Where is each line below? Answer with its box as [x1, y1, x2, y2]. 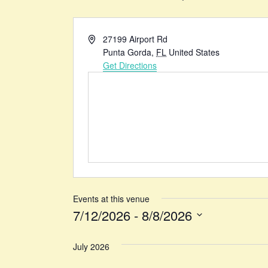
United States [169, 45, 220, 58]
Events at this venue [72, 192, 150, 205]
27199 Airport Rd [103, 32, 168, 45]
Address [87, 32, 118, 44]
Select [72, 223, 100, 235]
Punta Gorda [103, 45, 152, 58]
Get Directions [103, 59, 157, 71]
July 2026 [72, 240, 109, 252]
